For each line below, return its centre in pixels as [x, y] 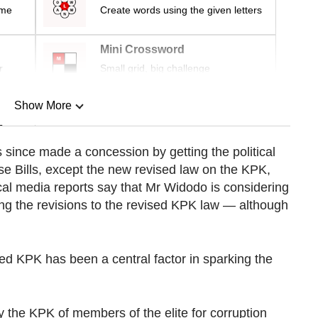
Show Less [43, 178]
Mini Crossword [142, 50]
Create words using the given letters [181, 10]
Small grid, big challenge [155, 68]
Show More [43, 106]
